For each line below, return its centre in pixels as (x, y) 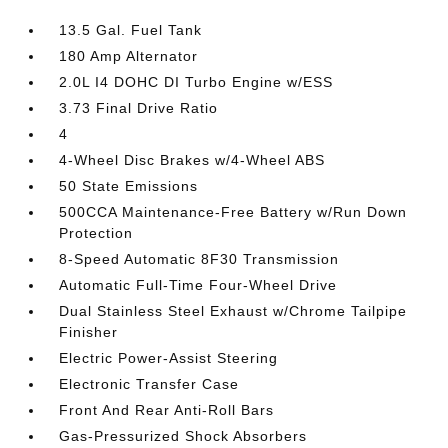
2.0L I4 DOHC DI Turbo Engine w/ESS (196, 82)
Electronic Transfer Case (149, 384)
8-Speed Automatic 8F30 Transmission (199, 259)
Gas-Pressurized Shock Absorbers (183, 436)
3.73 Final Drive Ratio (139, 108)
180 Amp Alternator (129, 56)
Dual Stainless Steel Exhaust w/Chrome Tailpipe (233, 311)
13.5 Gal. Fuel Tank (131, 30)
